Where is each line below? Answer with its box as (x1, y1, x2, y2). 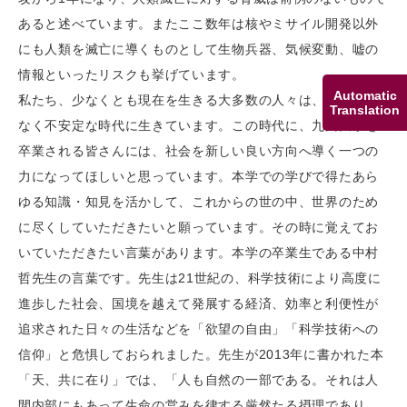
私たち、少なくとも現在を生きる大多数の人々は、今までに (18, 93, 379, 107)
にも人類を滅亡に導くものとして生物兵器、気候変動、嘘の (18, 42, 379, 56)
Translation (330, 102, 400, 117)
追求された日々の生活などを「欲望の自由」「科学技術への (18, 322, 379, 336)
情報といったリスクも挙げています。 (18, 67, 245, 82)
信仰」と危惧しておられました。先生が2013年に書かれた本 (18, 347, 384, 362)
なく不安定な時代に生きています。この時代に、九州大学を (18, 118, 379, 133)
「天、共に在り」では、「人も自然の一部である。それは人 (18, 372, 379, 387)
